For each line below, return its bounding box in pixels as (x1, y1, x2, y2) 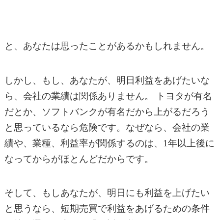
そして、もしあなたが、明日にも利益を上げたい (4, 188, 210, 198)
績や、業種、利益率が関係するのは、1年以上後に (4, 137, 215, 148)
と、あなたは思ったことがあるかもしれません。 (4, 41, 210, 52)
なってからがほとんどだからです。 (4, 153, 154, 164)
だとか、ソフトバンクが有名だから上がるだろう (4, 106, 210, 117)
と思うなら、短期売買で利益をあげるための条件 (4, 203, 210, 214)
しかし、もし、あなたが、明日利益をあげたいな (4, 75, 210, 85)
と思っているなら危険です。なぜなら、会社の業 (4, 122, 210, 133)
